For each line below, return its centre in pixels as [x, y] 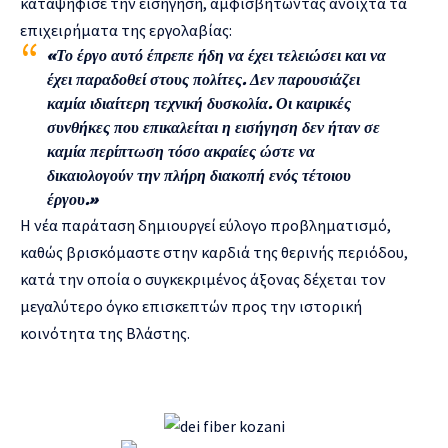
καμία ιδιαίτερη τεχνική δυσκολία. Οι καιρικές [199, 103]
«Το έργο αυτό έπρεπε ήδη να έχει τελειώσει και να [216, 55]
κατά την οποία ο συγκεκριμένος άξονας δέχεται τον [203, 278]
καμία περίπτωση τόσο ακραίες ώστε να [181, 151]
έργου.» [72, 199]
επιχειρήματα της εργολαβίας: [126, 29]
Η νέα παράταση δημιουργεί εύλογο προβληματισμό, [205, 224]
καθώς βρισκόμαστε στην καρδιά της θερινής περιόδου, [214, 251]
